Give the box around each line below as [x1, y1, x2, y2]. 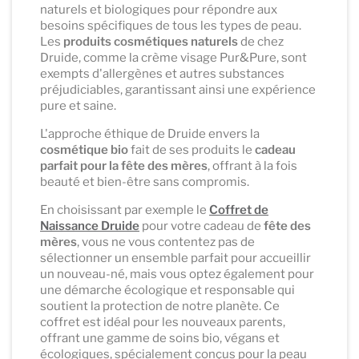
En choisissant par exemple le [40, 203, 209, 218]
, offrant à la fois [208, 159, 297, 174]
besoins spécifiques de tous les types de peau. [40, 18, 301, 34]
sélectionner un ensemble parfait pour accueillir [40, 251, 311, 266]
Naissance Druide [40, 219, 139, 234]
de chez [238, 34, 284, 50]
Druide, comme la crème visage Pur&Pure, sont [40, 50, 307, 66]
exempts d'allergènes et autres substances [40, 67, 284, 82]
